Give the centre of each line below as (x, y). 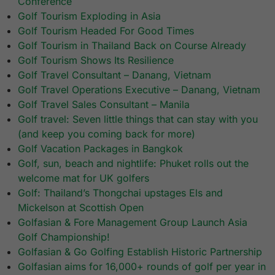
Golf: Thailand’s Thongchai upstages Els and (121, 193)
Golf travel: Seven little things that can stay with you (138, 119)
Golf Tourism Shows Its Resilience (96, 60)
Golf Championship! (64, 237)
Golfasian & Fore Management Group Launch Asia (133, 223)
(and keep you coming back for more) (107, 134)
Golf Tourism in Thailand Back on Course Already (132, 46)
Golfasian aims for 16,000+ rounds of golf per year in (142, 267)
